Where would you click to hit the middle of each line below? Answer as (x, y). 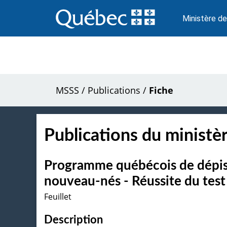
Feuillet (58, 196)
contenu (70, 24)
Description (73, 220)
